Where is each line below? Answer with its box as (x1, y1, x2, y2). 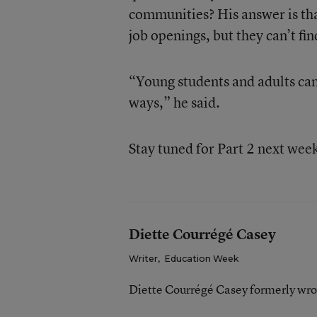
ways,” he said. (128, 93, 220, 112)
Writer (128, 253, 158, 264)
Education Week (163, 253, 238, 264)
